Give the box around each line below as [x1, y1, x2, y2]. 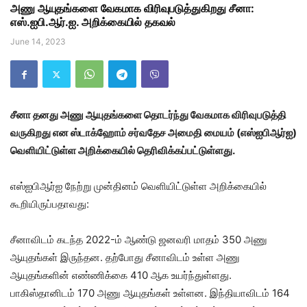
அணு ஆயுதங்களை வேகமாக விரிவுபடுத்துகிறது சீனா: [10, 1, 254, 16]
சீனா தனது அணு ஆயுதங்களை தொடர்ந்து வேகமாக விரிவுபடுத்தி [10, 108, 286, 122]
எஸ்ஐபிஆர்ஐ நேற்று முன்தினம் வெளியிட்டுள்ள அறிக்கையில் [10, 180, 267, 193]
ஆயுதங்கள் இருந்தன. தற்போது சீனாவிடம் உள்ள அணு [10, 251, 240, 265]
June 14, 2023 [10, 36, 66, 47]
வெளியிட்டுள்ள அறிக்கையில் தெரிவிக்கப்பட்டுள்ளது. [10, 144, 235, 158]
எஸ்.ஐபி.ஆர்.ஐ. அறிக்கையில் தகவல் [10, 15, 175, 29]
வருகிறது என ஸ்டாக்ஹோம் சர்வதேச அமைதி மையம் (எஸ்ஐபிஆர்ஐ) [10, 126, 297, 140]
